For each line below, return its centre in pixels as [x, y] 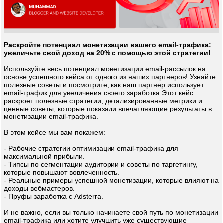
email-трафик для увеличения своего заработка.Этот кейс [99, 92]
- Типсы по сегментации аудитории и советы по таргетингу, [101, 164]
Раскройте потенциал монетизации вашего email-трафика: [108, 45]
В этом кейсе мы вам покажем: [55, 132]
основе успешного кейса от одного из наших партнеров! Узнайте [110, 76]
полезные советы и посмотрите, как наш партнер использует [104, 84]
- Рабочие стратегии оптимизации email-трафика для [91, 148]
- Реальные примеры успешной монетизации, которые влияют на [111, 180]
